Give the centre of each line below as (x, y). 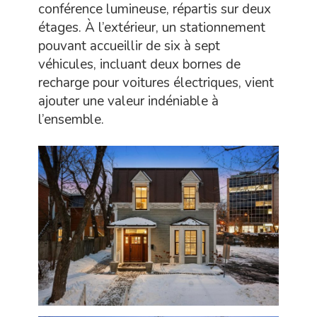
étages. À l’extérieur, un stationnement (152, 28)
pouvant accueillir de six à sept (129, 46)
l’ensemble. (71, 120)
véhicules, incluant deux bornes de (139, 64)
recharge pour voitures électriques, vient (156, 83)
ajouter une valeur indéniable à (128, 101)
